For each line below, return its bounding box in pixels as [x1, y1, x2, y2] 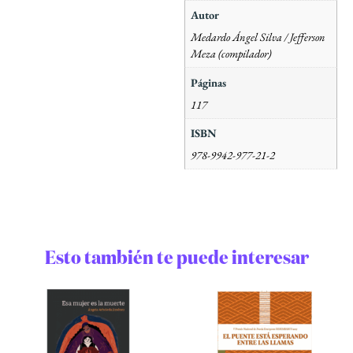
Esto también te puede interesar [44, 249, 309, 269]
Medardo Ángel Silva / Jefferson [191, 29, 326, 45]
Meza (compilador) [191, 46, 272, 61]
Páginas [191, 74, 227, 90]
